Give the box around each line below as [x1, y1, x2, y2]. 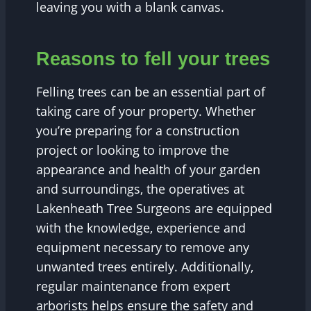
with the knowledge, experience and [36, 219, 246, 237]
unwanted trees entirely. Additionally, [36, 258, 253, 276]
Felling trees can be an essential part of [36, 83, 265, 101]
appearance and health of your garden [36, 161, 260, 178]
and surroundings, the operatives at [36, 180, 244, 198]
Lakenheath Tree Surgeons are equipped [36, 200, 272, 217]
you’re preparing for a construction [36, 122, 239, 140]
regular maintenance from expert [36, 278, 230, 295]
